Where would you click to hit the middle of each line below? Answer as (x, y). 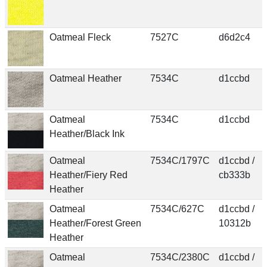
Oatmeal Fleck (80, 37)
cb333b (234, 175)
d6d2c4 (234, 37)
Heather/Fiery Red (88, 175)
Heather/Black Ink (87, 133)
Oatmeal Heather (85, 78)
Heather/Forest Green (95, 223)
